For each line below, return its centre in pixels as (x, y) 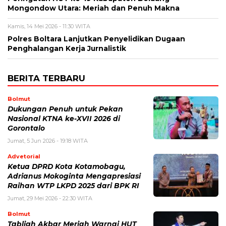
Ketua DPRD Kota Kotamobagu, (67, 167)
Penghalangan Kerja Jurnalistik (67, 49)
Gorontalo (26, 128)
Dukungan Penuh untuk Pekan (65, 109)
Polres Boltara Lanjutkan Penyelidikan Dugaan (96, 39)
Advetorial (24, 157)
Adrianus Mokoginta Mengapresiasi (74, 176)
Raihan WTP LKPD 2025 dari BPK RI (73, 186)
